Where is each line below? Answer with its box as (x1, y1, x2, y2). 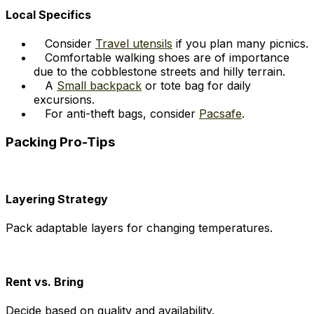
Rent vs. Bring (6, 275, 83, 289)
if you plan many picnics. (172, 36, 308, 50)
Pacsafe (199, 106, 242, 121)
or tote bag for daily (142, 78, 251, 93)
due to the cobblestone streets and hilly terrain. (34, 64, 285, 78)
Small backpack (57, 78, 142, 93)
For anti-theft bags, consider (45, 106, 199, 121)
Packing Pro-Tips (6, 133, 115, 150)
